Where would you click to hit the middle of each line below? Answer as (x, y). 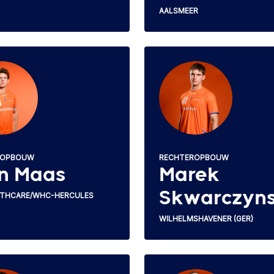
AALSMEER (179, 10)
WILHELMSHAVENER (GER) (206, 218)
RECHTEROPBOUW (194, 157)
